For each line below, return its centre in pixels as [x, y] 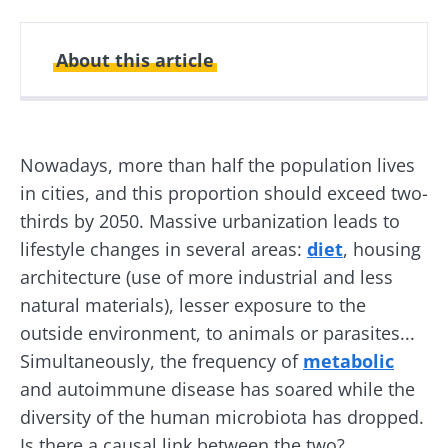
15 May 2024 [268, 149]
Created [97, 129]
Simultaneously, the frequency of [161, 360]
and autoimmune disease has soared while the [217, 388]
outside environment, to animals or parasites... [217, 332]
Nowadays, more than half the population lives [217, 164]
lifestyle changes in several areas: [163, 248]
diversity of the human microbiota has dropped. [222, 416]
